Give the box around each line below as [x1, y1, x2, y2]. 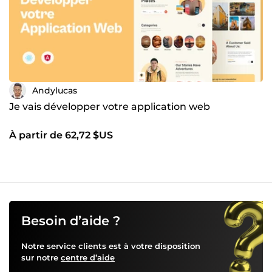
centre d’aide [61, 253, 115, 263]
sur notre [21, 253, 61, 263]
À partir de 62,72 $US [9, 129, 113, 141]
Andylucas [32, 84, 77, 96]
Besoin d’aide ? [21, 213, 120, 229]
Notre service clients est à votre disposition [21, 241, 200, 251]
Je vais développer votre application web [9, 101, 210, 113]
